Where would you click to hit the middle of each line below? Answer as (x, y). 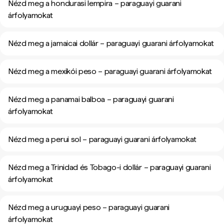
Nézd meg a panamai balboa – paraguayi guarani (91, 99)
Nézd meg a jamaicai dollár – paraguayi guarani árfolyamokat (111, 43)
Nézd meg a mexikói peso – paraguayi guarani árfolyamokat (110, 71)
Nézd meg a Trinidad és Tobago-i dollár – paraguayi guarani (109, 167)
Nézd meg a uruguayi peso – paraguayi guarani (89, 207)
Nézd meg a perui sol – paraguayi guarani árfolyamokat (102, 139)
